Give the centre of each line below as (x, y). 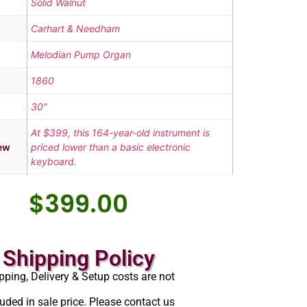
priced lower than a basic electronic (110, 147)
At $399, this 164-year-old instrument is (120, 133)
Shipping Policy (78, 259)
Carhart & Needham (75, 29)
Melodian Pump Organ (81, 55)
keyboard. (53, 162)
